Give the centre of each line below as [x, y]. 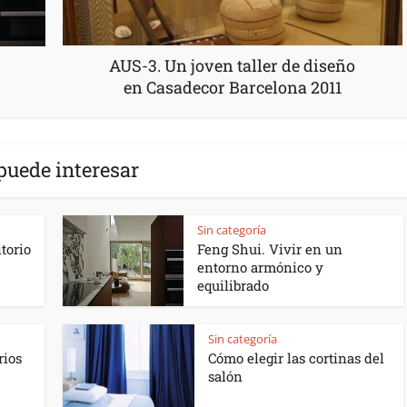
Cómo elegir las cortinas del [296, 358]
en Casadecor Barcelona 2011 [232, 88]
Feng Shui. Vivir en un [270, 249]
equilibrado [233, 285]
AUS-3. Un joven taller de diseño [232, 66]
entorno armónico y [260, 267]
